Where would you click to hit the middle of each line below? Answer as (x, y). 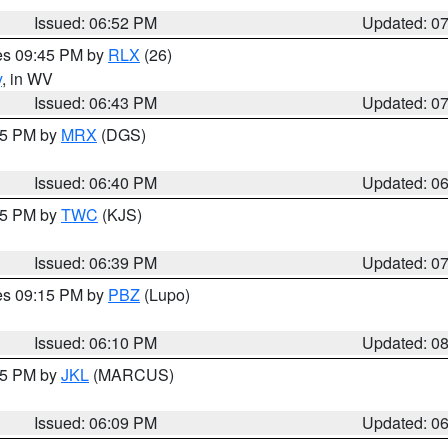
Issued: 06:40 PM (96, 182)
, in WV (27, 78)
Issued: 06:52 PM (96, 22)
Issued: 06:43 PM (96, 102)
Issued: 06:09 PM (96, 422)
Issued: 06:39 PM (96, 262)
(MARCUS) (131, 374)
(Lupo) (165, 294)
